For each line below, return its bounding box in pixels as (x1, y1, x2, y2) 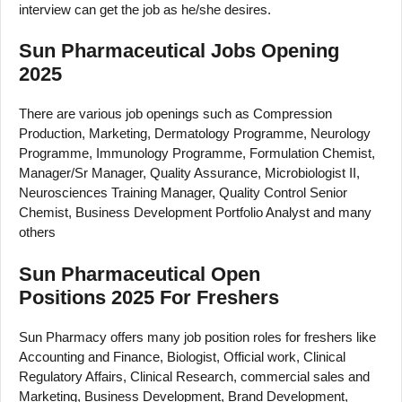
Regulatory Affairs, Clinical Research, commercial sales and (19, 368, 370, 384)
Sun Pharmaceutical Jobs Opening (19, 39, 339, 63)
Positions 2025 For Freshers (19, 285, 279, 309)
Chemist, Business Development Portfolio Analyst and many (19, 205, 371, 221)
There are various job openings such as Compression (19, 106, 332, 122)
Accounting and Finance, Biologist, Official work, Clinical (19, 348, 345, 364)
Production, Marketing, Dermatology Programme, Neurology (19, 126, 371, 142)
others (19, 224, 56, 240)
